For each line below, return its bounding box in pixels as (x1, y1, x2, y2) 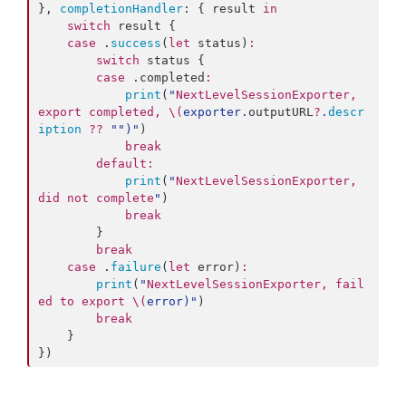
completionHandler (60, 2, 183, 16)
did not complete (38, 191, 154, 206)
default (96, 157, 147, 171)
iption (38, 122, 82, 137)
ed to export (38, 295, 132, 309)
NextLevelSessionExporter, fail (147, 277, 364, 292)
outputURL (248, 105, 314, 120)
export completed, (38, 105, 169, 120)
